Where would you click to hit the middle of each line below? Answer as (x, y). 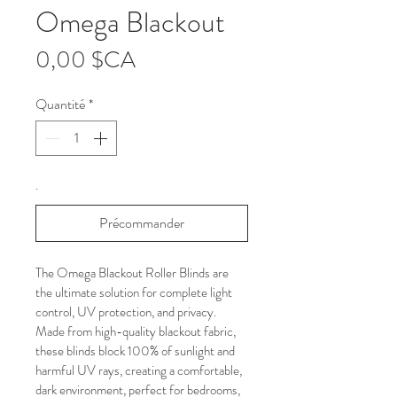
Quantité (60, 104)
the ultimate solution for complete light (135, 292)
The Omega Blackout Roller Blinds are (133, 272)
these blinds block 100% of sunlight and (136, 350)
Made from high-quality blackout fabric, (137, 331)
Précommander (142, 222)
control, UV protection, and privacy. (127, 311)
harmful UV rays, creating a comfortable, (140, 370)
